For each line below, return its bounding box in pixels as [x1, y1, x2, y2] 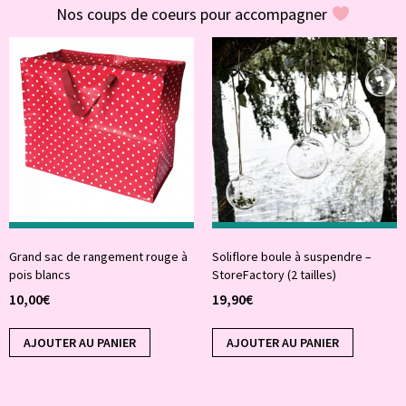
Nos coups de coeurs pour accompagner [56, 4, 332, 25]
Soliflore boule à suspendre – [212, 248, 372, 266]
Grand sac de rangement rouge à [9, 248, 188, 266]
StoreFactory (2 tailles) [212, 266, 336, 284]
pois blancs [9, 266, 71, 284]
